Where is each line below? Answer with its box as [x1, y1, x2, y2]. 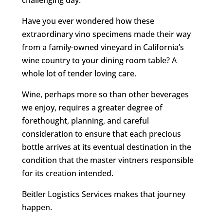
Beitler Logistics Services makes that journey [21, 189, 185, 200]
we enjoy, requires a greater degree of [21, 102, 163, 113]
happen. [21, 202, 54, 213]
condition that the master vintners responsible [21, 155, 194, 165]
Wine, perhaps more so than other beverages [21, 89, 189, 100]
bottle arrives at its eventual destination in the [21, 142, 191, 152]
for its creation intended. [21, 168, 113, 179]
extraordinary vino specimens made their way [21, 29, 191, 39]
